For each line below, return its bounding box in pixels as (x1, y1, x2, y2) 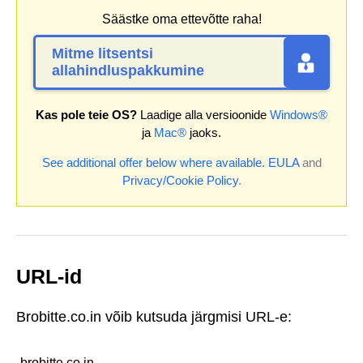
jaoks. (186, 126, 221, 140)
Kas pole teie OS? (36, 108, 137, 122)
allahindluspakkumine (52, 62, 204, 79)
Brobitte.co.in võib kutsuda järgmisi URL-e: (16, 308, 292, 325)
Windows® (270, 108, 327, 122)
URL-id (16, 265, 82, 288)
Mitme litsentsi (52, 45, 153, 62)
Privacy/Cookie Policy (122, 173, 238, 188)
